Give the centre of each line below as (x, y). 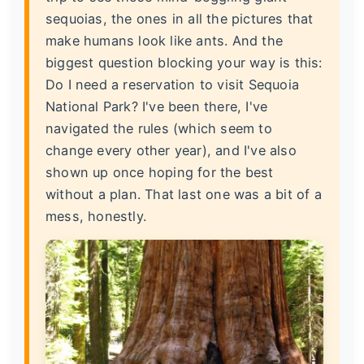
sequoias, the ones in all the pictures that (180, 18)
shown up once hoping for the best (160, 172)
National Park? (92, 106)
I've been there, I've (203, 106)
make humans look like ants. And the (164, 40)
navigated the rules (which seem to (159, 128)
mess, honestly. (96, 216)
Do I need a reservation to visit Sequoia (172, 84)
